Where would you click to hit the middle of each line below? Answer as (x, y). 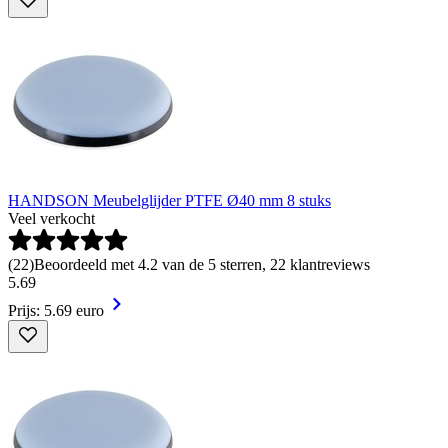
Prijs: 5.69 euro (56, 310)
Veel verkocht (51, 218)
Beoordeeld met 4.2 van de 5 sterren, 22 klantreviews (202, 264)
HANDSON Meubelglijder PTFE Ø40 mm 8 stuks (169, 200)
